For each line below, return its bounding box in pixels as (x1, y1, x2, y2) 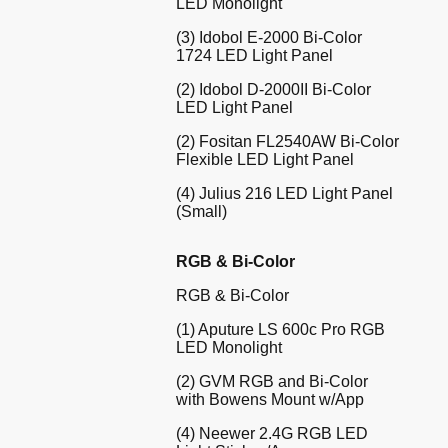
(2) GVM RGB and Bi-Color (176, 372, 368, 390)
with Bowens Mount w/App (176, 390, 364, 408)
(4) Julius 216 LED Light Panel (176, 184, 393, 202)
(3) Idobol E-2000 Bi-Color (176, 28, 362, 46)
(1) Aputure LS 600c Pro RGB (176, 320, 385, 338)
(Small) (176, 202, 227, 220)
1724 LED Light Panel (176, 46, 333, 64)
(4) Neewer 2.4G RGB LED (176, 424, 368, 442)
